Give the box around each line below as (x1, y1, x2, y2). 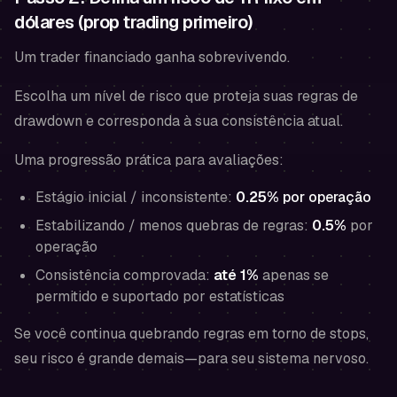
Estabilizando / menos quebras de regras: (35, 216, 312, 235)
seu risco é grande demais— (14, 349, 198, 368)
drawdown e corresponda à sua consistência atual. (14, 112, 343, 130)
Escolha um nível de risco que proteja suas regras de (14, 87, 358, 105)
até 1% (214, 266, 259, 284)
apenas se (259, 266, 329, 284)
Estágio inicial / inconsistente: (35, 188, 236, 206)
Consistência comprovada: (35, 266, 214, 284)
